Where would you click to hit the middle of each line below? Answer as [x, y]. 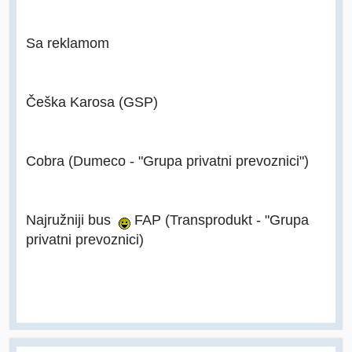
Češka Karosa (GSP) [92, 102]
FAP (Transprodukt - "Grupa [220, 220]
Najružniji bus [72, 220]
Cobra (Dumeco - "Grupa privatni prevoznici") [167, 161]
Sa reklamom [68, 43]
